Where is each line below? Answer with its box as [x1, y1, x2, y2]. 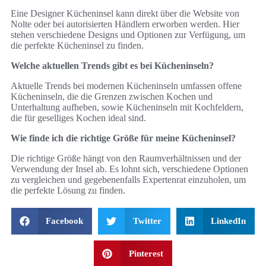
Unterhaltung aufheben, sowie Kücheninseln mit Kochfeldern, [11, 102, 243, 112]
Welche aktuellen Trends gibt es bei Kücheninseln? [11, 60, 214, 71]
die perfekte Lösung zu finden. [11, 185, 125, 195]
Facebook [46, 216, 84, 226]
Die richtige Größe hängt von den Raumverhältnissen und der [11, 153, 241, 163]
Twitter [132, 216, 161, 226]
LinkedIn [211, 216, 246, 226]
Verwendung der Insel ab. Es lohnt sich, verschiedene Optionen [11, 163, 248, 174]
